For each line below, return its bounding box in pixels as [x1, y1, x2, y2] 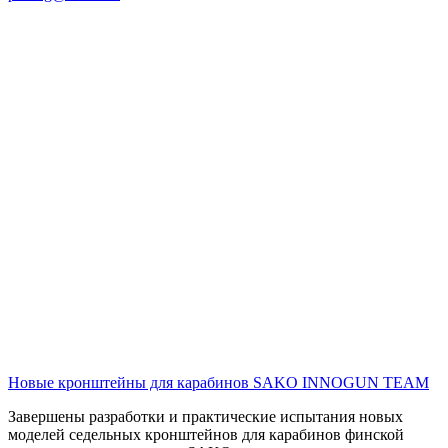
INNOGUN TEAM [302, 373, 429, 391]
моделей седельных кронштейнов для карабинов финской [8, 425, 404, 443]
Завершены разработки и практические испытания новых [8, 407, 403, 425]
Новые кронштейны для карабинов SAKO [8, 373, 298, 391]
